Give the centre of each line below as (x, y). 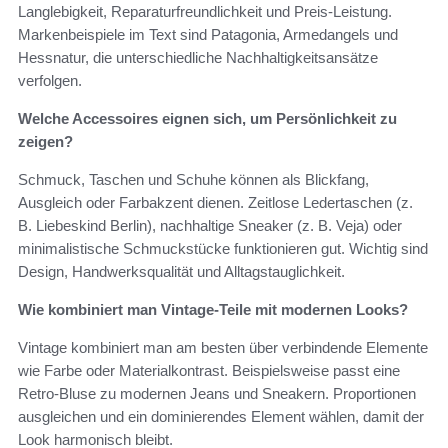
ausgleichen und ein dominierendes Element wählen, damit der (221, 417)
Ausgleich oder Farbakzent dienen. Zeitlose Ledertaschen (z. (215, 203)
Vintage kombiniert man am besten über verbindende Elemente (223, 348)
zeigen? (45, 142)
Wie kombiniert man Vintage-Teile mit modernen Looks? (213, 310)
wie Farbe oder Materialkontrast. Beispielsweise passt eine (209, 371)
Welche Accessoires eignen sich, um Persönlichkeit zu (207, 119)
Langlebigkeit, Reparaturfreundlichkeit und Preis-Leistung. (205, 12)
